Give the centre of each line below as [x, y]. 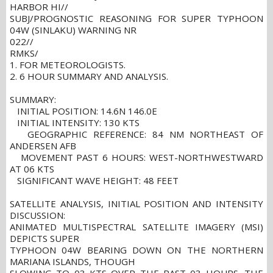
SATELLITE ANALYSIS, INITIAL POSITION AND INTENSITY [136, 204]
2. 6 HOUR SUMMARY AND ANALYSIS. [89, 76]
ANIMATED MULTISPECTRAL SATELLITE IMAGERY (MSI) [136, 227]
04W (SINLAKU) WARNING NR [74, 30]
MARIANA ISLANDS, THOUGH [73, 262]
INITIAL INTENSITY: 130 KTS [75, 123]
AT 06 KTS [32, 169]
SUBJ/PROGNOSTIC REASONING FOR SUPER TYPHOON [136, 19]
